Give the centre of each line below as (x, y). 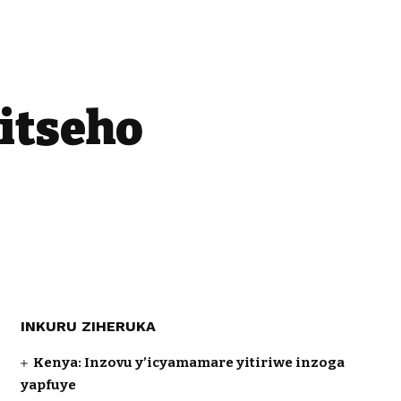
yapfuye (48, 385)
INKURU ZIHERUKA (88, 326)
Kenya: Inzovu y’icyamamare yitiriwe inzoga (188, 363)
